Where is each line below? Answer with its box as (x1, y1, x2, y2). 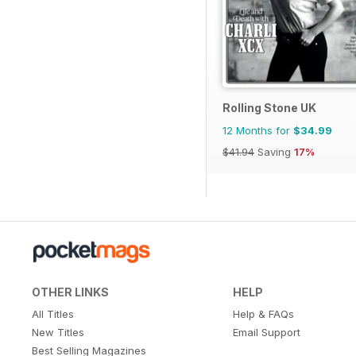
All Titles (32, 308, 74, 321)
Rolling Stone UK (222, 101, 316, 115)
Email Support (232, 326, 300, 339)
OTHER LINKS (32, 285, 109, 300)
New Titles (32, 326, 84, 339)
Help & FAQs (232, 308, 294, 321)
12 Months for (222, 124, 293, 137)
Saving (254, 145, 294, 159)
